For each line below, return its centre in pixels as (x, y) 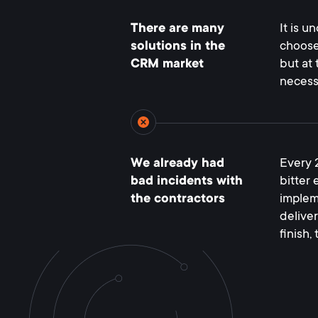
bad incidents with (187, 182)
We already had (177, 164)
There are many (177, 29)
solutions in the (178, 47)
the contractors (178, 199)
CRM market (167, 65)
